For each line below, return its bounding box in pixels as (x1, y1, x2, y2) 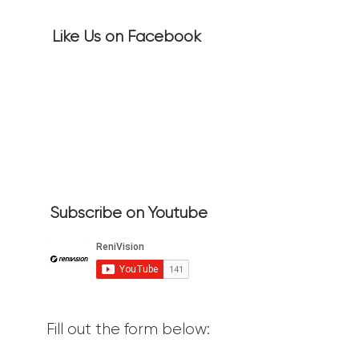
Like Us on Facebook (51, 27, 201, 46)
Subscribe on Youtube (49, 204, 208, 222)
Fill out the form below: (46, 320, 210, 338)
